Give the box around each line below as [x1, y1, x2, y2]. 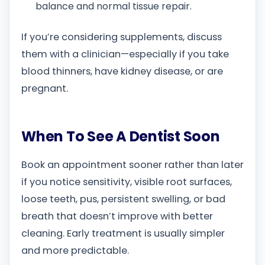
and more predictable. [21, 244, 129, 258]
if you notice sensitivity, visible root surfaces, [21, 175, 232, 189]
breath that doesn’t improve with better [21, 209, 213, 224]
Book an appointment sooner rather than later [21, 158, 244, 172]
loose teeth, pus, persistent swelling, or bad [21, 192, 225, 206]
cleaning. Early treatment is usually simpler [21, 227, 225, 241]
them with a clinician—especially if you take [21, 47, 229, 61]
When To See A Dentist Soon [21, 126, 220, 146]
